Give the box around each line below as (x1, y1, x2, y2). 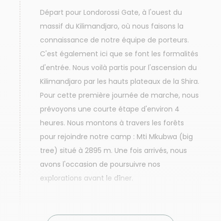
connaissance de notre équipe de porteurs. (40, 35, 189, 45)
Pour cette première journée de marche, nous (40, 90, 199, 100)
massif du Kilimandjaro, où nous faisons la (40, 21, 184, 31)
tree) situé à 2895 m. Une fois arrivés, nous (40, 146, 187, 155)
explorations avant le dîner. (40, 173, 135, 183)
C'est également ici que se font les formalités (40, 49, 198, 59)
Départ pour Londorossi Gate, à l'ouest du (40, 7, 182, 17)
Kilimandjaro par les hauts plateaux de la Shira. (40, 76, 199, 86)
